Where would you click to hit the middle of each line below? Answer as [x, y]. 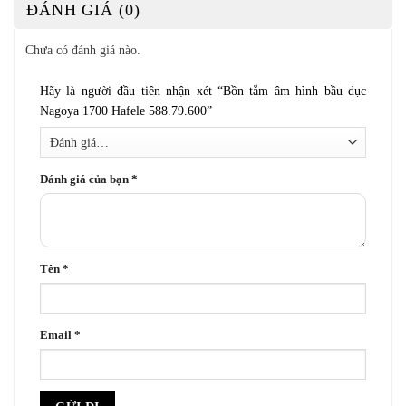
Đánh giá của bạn [86, 179]
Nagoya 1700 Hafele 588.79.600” [128, 110]
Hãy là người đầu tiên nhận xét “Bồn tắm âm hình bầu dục [203, 90]
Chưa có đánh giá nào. [83, 49]
